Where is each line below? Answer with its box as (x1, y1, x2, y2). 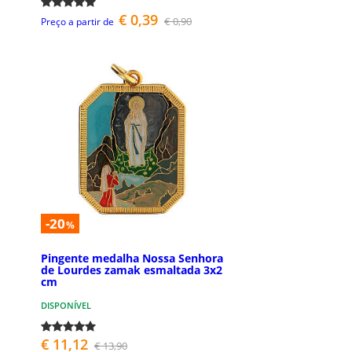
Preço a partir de (41, 15, 114, 29)
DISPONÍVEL (41, 299, 91, 311)
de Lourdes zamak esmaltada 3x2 (41, 262, 222, 277)
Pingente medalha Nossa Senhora (41, 250, 223, 266)
